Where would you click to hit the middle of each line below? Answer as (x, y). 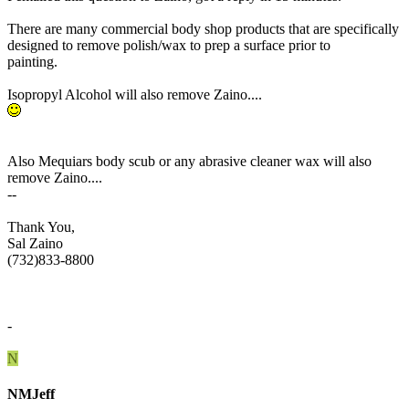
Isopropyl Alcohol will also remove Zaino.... (135, 94)
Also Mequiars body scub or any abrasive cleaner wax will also (189, 161)
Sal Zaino (35, 243)
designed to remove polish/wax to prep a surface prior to (169, 45)
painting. (32, 61)
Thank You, (41, 226)
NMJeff (31, 393)
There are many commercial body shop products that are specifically (203, 28)
